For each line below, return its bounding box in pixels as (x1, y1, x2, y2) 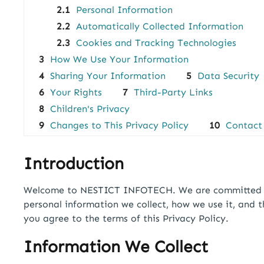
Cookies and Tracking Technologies (76, 37, 236, 48)
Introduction (24, 154, 124, 173)
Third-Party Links (134, 87, 213, 98)
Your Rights (50, 87, 102, 98)
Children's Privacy (50, 103, 130, 114)
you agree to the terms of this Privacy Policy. (24, 213, 229, 224)
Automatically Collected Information (76, 21, 243, 32)
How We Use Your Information (50, 54, 189, 65)
